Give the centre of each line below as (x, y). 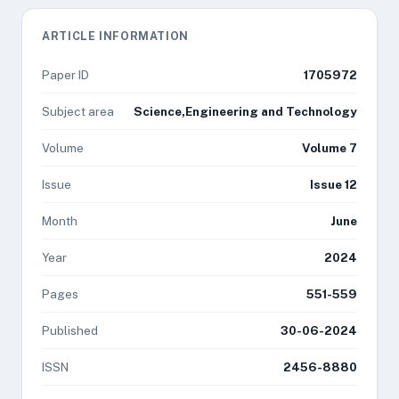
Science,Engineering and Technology (245, 111)
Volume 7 (330, 148)
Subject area (78, 111)
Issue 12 (334, 184)
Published (70, 330)
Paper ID (65, 75)
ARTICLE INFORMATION (115, 36)
